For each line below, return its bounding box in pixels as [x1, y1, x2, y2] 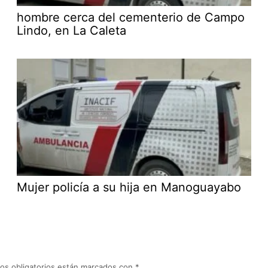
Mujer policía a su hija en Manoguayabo [17, 180, 241, 195]
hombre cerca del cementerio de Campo [17, 10, 245, 25]
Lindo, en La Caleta [17, 23, 126, 38]
